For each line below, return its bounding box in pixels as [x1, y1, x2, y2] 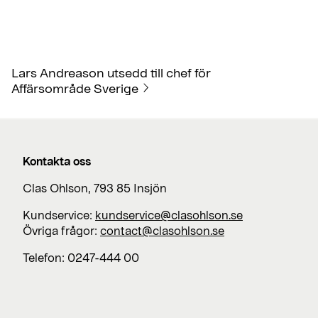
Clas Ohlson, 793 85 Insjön [23, 181, 167, 195]
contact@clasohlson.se [100, 224, 224, 238]
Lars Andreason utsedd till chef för [11, 65, 211, 81]
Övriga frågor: [23, 224, 100, 238]
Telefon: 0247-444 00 [23, 251, 139, 265]
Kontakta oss [23, 154, 91, 168]
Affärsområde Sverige [11, 80, 138, 97]
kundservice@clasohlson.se [95, 208, 243, 222]
